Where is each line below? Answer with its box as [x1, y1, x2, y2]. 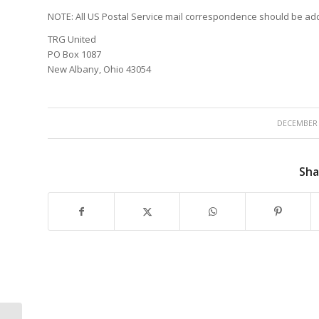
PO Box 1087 [48, 48, 101, 61]
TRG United [48, 33, 96, 46]
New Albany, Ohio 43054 [48, 63, 151, 76]
